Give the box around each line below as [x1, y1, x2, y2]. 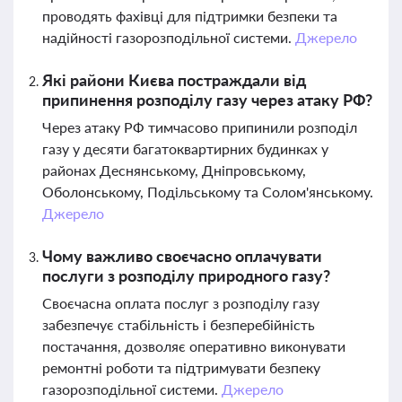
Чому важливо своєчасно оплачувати [42, 246, 322, 266]
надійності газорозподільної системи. [42, 29, 295, 46]
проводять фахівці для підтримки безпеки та [42, 7, 337, 24]
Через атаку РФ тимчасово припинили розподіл [42, 118, 357, 135]
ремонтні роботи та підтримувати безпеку [42, 359, 320, 376]
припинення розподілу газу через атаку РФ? [42, 90, 372, 109]
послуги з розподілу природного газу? [42, 266, 330, 285]
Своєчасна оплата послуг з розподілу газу [42, 294, 319, 311]
